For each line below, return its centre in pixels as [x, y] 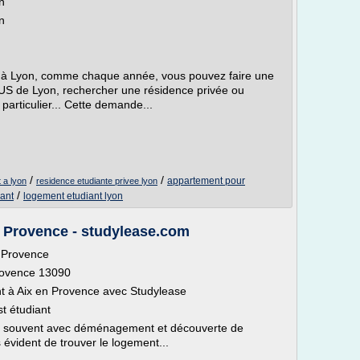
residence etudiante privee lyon [97, 181]
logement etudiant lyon [73, 196]
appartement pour [206, 181]
